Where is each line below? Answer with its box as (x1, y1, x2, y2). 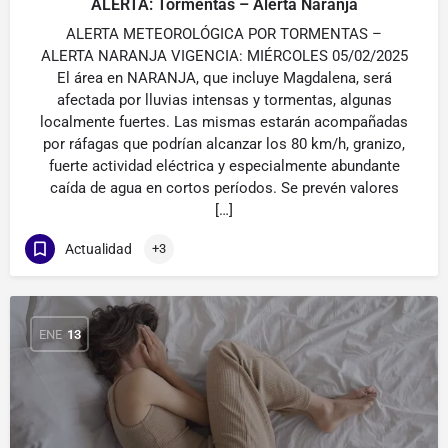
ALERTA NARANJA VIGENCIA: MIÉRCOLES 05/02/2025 (40, 47, 408, 65)
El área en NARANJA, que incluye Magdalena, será (56, 69, 392, 87)
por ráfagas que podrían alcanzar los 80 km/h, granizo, (43, 135, 405, 153)
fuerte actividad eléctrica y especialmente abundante (48, 157, 400, 175)
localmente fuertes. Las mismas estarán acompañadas (40, 113, 408, 131)
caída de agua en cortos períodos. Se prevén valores (49, 179, 399, 197)
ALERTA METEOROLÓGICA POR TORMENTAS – (66, 25, 382, 43)
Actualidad (65, 240, 132, 257)
